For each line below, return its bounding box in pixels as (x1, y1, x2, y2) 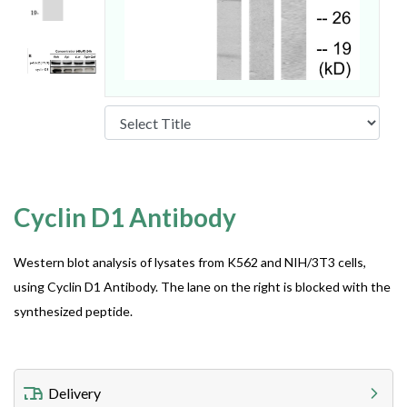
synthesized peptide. (14, 303, 133, 319)
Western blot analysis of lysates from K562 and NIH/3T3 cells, (14, 254, 366, 270)
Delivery (48, 384, 102, 402)
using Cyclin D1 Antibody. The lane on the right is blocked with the (14, 279, 391, 294)
